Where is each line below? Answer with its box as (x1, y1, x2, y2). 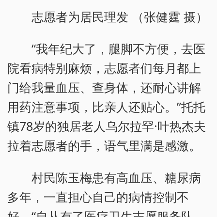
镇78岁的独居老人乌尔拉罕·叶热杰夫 (7, 118, 206, 135)
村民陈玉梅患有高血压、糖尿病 (31, 169, 201, 186)
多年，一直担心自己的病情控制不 (7, 188, 189, 205)
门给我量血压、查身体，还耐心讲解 (7, 79, 201, 96)
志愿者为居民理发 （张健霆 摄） (31, 8, 208, 25)
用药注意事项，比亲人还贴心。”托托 (7, 98, 205, 115)
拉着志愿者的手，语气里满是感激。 (7, 137, 201, 154)
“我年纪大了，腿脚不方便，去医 (31, 40, 206, 57)
